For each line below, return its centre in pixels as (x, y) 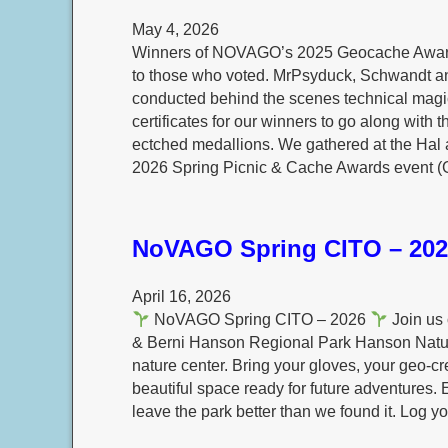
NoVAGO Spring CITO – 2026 (260, 320)
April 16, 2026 (181, 297)
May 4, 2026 (175, 30)
